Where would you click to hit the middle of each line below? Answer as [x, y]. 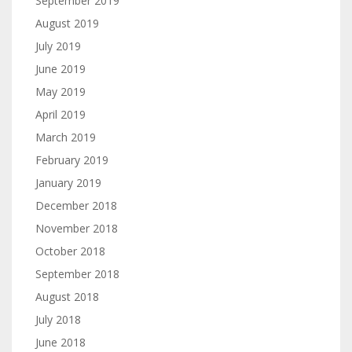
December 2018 [76, 205]
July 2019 [58, 46]
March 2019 [66, 137]
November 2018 [77, 228]
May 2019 [60, 92]
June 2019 [60, 69]
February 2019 [72, 160]
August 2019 [67, 23]
